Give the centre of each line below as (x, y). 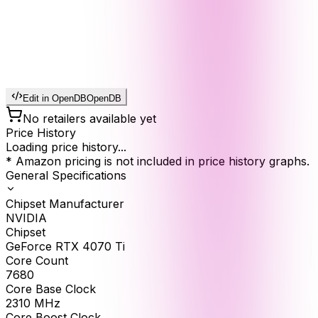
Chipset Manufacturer (65, 204)
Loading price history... (66, 147)
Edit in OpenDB (55, 99)
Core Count (37, 261)
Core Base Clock (51, 289)
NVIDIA (26, 218)
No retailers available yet (89, 119)
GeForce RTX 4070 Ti (65, 247)
